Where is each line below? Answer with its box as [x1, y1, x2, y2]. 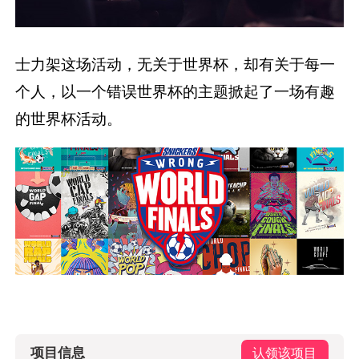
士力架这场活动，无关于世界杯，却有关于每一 [15, 54, 336, 75]
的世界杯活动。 [15, 109, 123, 129]
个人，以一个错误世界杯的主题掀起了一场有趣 [15, 82, 336, 102]
